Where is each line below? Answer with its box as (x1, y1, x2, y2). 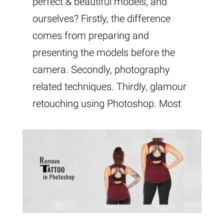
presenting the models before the (32, 46, 175, 59)
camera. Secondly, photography (32, 63, 170, 76)
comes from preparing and (32, 29, 149, 42)
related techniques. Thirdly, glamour (32, 80, 186, 93)
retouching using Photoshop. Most (32, 97, 181, 110)
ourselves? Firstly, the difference (32, 12, 170, 25)
